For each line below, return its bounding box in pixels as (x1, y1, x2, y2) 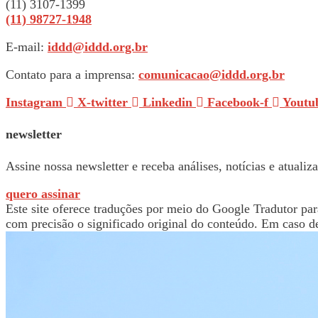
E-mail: (6, 39, 48, 54)
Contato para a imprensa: (6, 67, 138, 82)
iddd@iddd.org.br (48, 39, 148, 54)
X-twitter (77, 94, 128, 109)
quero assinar (6, 186, 80, 201)
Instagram (6, 94, 62, 109)
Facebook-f (207, 94, 268, 109)
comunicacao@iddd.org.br (138, 67, 285, 82)
